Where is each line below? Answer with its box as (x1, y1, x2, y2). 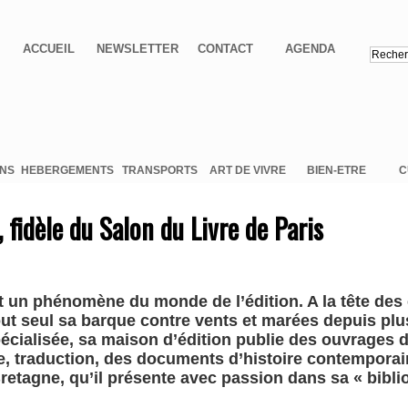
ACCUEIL (23, 42, 76, 56)
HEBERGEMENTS (20, 164, 114, 178)
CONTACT (198, 42, 254, 56)
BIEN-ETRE (306, 164, 366, 178)
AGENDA (284, 42, 335, 56)
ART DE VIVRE (209, 164, 286, 178)
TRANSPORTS (121, 164, 198, 178)
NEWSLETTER (96, 42, 178, 56)
